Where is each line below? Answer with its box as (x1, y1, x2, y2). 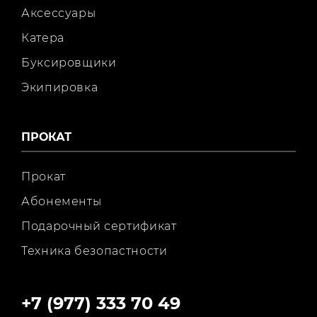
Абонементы (21, 194, 102, 208)
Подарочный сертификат (21, 219, 177, 233)
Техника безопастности (21, 243, 168, 258)
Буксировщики (21, 55, 117, 69)
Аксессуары (21, 6, 96, 20)
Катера (21, 30, 64, 45)
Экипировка (21, 80, 98, 94)
